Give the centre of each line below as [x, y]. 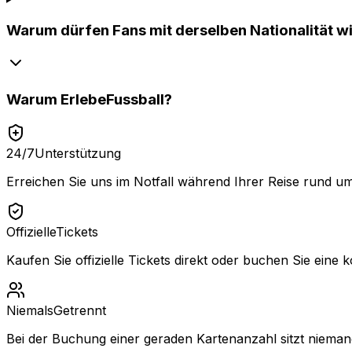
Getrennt [80, 310]
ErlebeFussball [112, 99]
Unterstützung [78, 153]
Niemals [30, 310]
